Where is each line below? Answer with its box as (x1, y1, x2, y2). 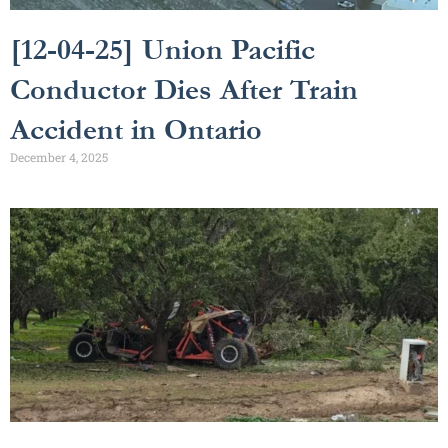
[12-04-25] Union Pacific (10, 28, 315, 71)
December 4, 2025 (10, 148, 108, 165)
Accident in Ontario (10, 108, 262, 151)
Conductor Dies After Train (10, 68, 358, 111)
